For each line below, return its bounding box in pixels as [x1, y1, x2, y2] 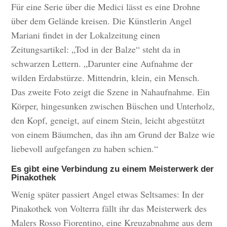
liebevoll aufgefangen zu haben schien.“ [11, 142, 159, 155]
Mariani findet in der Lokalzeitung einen [11, 29, 161, 42]
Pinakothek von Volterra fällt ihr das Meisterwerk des [11, 202, 207, 215]
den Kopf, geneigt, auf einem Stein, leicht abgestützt [11, 114, 205, 127]
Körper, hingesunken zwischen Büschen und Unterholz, [11, 100, 215, 112]
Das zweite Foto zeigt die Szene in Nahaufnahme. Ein [11, 86, 210, 98]
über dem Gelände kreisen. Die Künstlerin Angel [11, 15, 192, 27]
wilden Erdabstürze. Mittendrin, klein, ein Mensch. [11, 71, 200, 84]
